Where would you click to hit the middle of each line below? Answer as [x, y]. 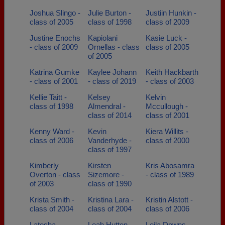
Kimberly [44, 165]
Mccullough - [167, 106]
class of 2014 [109, 115]
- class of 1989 [170, 175]
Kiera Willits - [167, 131]
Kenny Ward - [52, 131]
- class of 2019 [112, 81]
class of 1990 [109, 184]
